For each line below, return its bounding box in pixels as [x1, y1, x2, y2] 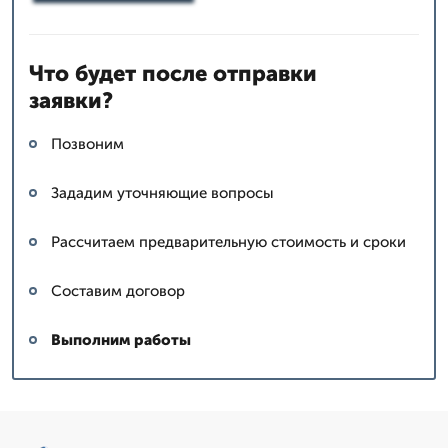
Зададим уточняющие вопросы [51, 183, 274, 202]
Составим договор [51, 281, 185, 300]
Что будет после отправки [29, 59, 317, 87]
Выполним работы [51, 330, 191, 349]
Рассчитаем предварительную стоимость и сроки [51, 232, 406, 251]
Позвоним [51, 134, 124, 153]
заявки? [29, 86, 113, 114]
